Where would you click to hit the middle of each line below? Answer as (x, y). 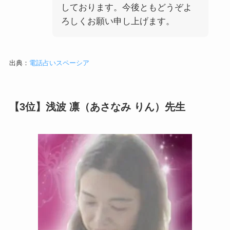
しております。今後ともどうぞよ (126, 7)
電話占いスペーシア (59, 63)
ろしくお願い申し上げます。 (118, 21)
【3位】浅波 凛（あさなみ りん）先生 (97, 107)
